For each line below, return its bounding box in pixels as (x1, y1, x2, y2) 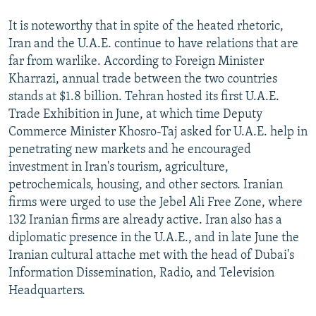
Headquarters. (8, 284, 85, 298)
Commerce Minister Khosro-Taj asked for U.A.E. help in (8, 125, 308, 139)
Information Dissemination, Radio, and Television (8, 266, 274, 280)
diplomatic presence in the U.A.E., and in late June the (8, 231, 299, 245)
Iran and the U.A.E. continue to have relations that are (8, 37, 298, 51)
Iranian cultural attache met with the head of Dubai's (8, 248, 294, 262)
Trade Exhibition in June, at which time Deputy (8, 107, 262, 121)
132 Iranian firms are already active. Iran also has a (8, 213, 282, 227)
